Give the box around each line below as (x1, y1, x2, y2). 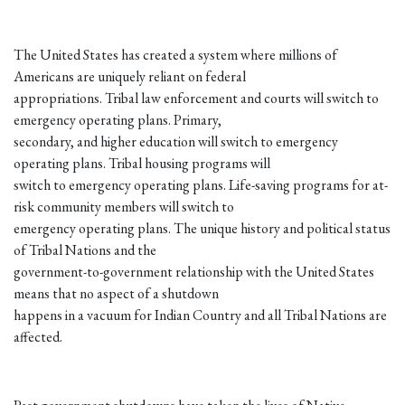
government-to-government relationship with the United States (14, 262, 374, 282)
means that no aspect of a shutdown (14, 284, 219, 304)
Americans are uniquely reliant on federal (14, 67, 246, 87)
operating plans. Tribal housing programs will (14, 154, 270, 174)
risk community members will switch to (14, 197, 234, 217)
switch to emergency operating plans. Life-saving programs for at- (14, 175, 388, 195)
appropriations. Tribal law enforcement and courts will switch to (14, 89, 379, 108)
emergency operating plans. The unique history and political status (14, 219, 391, 239)
